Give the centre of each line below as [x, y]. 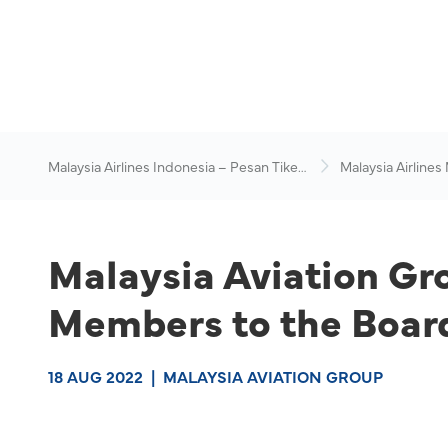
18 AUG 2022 [95, 376]
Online [68, 186]
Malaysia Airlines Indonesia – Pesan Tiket [175, 166]
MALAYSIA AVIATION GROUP [273, 376]
